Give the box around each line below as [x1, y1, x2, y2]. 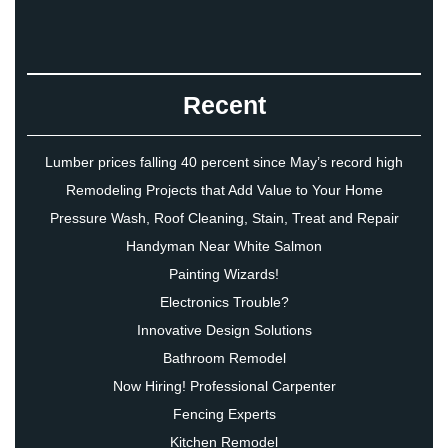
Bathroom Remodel [162, 350, 286, 367]
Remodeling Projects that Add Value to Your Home [65, 182, 383, 199]
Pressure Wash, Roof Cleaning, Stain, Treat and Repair [49, 210, 399, 227]
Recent [182, 91, 266, 120]
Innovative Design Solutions [136, 322, 312, 339]
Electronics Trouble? [159, 294, 289, 311]
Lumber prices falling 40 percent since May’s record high [45, 154, 403, 171]
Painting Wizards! [169, 266, 279, 283]
